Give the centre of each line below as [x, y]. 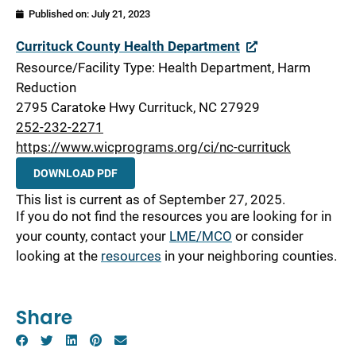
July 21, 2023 [121, 14]
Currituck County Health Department [128, 46]
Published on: [59, 14]
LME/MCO [201, 236]
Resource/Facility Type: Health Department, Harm [163, 68]
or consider [268, 236]
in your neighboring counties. [251, 256]
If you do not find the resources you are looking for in [174, 217]
